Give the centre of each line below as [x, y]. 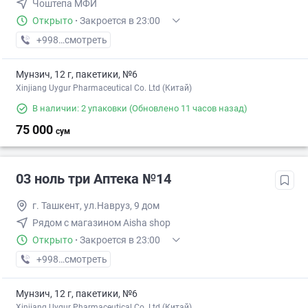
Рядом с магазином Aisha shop [101, 223]
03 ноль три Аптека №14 [93, 179]
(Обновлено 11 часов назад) [187, 109]
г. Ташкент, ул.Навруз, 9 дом [96, 206]
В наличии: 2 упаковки [80, 109]
